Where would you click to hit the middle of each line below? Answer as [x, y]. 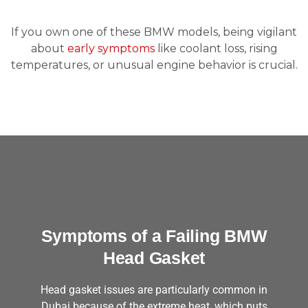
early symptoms [111, 48]
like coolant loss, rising [216, 48]
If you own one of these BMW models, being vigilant [154, 32]
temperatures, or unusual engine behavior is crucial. [154, 65]
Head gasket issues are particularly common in [154, 290]
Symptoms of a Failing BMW [154, 236]
